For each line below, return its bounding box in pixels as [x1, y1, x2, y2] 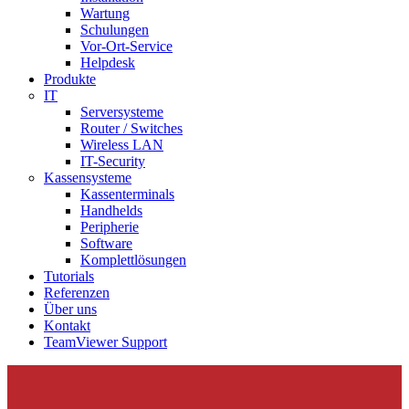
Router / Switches [80, 121, 183, 137]
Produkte [44, 71, 96, 88]
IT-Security [80, 153, 145, 170]
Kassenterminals [80, 186, 174, 203]
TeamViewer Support [44, 334, 167, 351]
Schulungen [80, 22, 149, 38]
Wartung [80, 5, 130, 22]
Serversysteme [80, 104, 163, 121]
